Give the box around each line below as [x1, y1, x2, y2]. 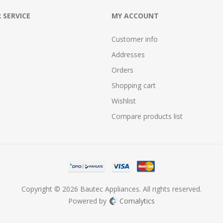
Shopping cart [111, 81, 156, 90]
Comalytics [119, 196, 155, 206]
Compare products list [111, 111, 183, 121]
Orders [111, 65, 133, 75]
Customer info [111, 34, 158, 44]
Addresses [111, 50, 145, 59]
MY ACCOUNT [111, 11, 159, 20]
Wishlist [111, 96, 136, 106]
